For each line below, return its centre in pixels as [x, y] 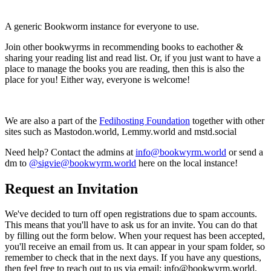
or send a [245, 152]
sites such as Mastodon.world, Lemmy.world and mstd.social [121, 131]
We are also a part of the [52, 120]
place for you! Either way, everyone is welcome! [97, 79]
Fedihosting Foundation [145, 120]
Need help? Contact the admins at [70, 152]
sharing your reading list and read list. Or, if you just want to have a [133, 57]
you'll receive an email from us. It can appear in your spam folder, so [135, 247]
